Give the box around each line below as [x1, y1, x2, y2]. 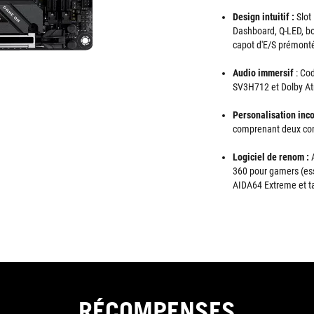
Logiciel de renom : [233, 151, 309, 163]
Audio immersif [233, 67, 294, 78]
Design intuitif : [233, 11, 296, 22]
